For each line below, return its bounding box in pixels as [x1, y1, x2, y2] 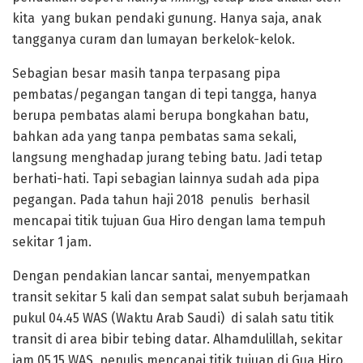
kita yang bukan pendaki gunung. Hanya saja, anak [12, 10, 322, 26]
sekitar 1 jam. [12, 233, 92, 250]
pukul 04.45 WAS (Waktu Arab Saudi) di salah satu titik [12, 310, 334, 326]
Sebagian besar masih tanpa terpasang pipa [12, 65, 280, 81]
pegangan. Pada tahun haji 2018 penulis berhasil [12, 191, 310, 207]
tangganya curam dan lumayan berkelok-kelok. [12, 31, 295, 47]
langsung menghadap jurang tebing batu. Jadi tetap [12, 149, 322, 165]
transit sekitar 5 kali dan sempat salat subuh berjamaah [12, 288, 348, 305]
